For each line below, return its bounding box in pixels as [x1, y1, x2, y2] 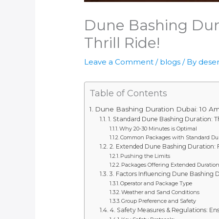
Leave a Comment [84, 57, 154, 67]
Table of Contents [89, 88, 168, 99]
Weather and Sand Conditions [121, 189, 199, 196]
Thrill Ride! [84, 34, 160, 52]
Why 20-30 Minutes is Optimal [119, 125, 197, 132]
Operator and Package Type [120, 180, 192, 187]
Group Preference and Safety [121, 197, 196, 205]
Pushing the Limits [120, 153, 170, 160]
